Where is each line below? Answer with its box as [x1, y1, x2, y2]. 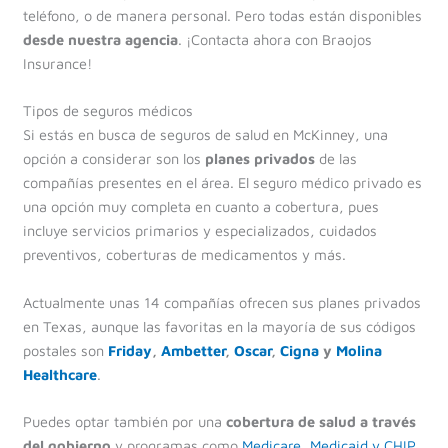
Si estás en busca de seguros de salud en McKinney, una [22, 126, 388, 144]
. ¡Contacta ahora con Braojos [177, 31, 372, 49]
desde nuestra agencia [22, 31, 178, 49]
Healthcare [22, 365, 97, 383]
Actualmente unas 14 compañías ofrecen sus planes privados [22, 293, 421, 311]
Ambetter [160, 341, 225, 359]
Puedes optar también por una [22, 413, 226, 431]
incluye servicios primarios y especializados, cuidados [22, 222, 377, 240]
